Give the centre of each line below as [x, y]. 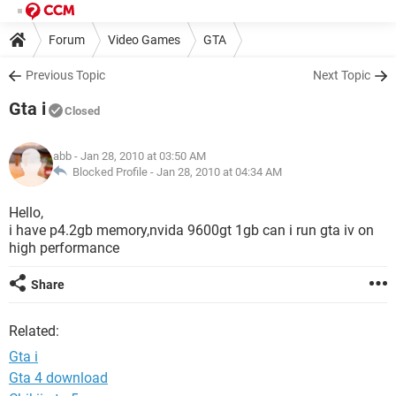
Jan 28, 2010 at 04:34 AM [219, 172]
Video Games [144, 39]
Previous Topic [65, 75]
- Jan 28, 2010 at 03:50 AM [139, 156]
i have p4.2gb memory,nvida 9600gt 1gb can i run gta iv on [191, 230]
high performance [64, 248]
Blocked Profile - [112, 172]
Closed [82, 111]
